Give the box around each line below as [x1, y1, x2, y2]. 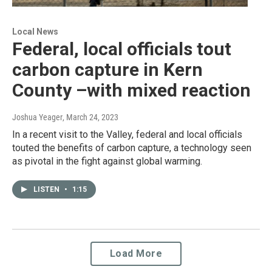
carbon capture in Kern [12, 58, 203, 80]
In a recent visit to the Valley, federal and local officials [12, 128, 242, 140]
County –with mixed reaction [12, 79, 251, 101]
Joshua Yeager [12, 112, 63, 122]
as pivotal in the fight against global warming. [12, 155, 202, 167]
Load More [109, 247, 163, 259]
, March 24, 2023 [63, 112, 118, 122]
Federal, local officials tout [12, 38, 231, 59]
